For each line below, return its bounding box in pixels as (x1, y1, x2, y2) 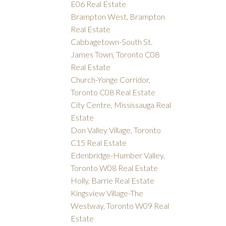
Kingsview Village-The (71, 188, 144, 198)
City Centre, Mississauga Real (71, 100, 172, 110)
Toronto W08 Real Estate (71, 163, 158, 173)
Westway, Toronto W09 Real (71, 201, 169, 211)
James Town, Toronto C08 (71, 49, 160, 60)
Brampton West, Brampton (71, 12, 165, 22)
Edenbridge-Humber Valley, (71, 150, 165, 160)
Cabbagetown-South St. (71, 37, 153, 47)
